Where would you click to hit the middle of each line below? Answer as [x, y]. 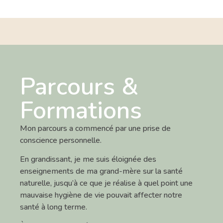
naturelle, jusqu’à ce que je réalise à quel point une [106, 183]
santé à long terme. [54, 207]
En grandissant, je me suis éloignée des [88, 159]
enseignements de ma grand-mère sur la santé [101, 171]
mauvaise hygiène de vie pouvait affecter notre [101, 195]
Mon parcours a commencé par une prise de [95, 128]
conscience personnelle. [61, 140]
